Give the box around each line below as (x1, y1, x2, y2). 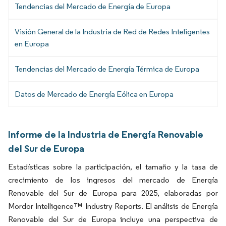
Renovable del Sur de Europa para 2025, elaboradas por (8, 188, 218, 198)
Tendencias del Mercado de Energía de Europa (15, 1, 171, 11)
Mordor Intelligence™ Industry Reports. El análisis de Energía (8, 201, 218, 211)
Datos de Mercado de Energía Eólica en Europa (15, 89, 174, 99)
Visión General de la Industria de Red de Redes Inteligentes (15, 26, 210, 36)
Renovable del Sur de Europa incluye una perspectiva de (8, 214, 218, 224)
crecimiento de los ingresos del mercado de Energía (8, 175, 218, 185)
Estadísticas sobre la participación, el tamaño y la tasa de (8, 161, 218, 172)
